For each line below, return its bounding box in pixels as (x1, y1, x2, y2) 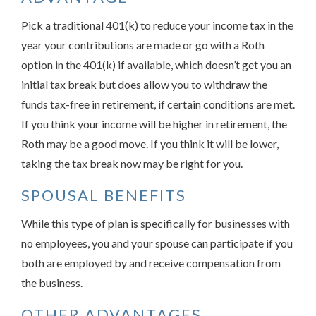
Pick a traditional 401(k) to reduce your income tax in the (21, 18, 293, 32)
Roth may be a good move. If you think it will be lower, (21, 136, 279, 150)
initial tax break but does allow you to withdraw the (21, 77, 267, 91)
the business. (21, 275, 83, 289)
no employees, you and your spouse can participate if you (21, 236, 293, 250)
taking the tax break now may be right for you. (21, 156, 243, 170)
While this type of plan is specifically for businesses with (21, 216, 290, 230)
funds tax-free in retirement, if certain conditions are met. (21, 97, 295, 111)
